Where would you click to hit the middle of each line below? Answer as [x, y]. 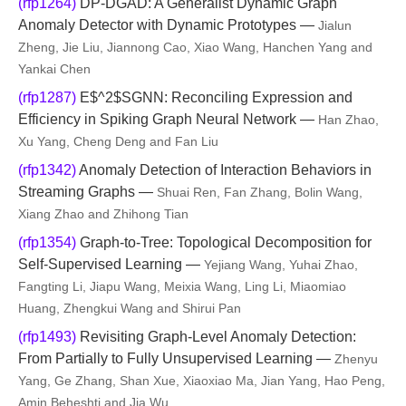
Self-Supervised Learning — [111, 264]
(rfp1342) [47, 170]
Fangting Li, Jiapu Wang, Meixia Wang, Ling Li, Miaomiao [182, 286]
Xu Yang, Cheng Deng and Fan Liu [118, 141]
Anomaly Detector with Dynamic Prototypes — [168, 25]
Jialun [335, 25]
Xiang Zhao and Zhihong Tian [103, 214]
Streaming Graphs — [87, 192]
